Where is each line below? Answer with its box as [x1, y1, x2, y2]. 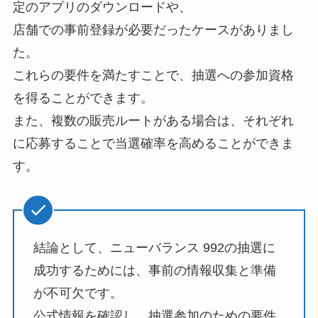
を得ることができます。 [12, 91, 153, 106]
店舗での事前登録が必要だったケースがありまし [12, 23, 294, 38]
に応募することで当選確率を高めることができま [12, 136, 294, 151]
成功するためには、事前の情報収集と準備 [33, 263, 276, 278]
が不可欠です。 [33, 285, 123, 300]
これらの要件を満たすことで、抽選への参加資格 [12, 68, 294, 83]
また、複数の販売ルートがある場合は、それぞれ [12, 114, 294, 128]
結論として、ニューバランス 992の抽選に [33, 240, 275, 255]
